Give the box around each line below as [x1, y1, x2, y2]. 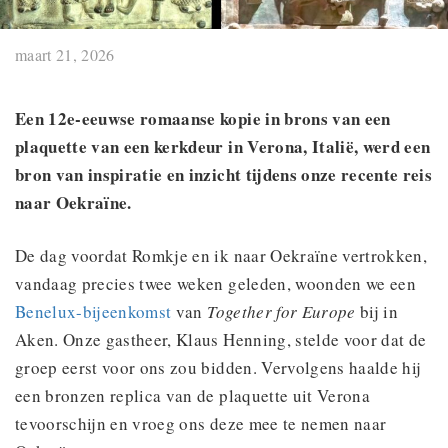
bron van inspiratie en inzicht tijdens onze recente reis [15, 161, 433, 187]
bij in [355, 299, 399, 323]
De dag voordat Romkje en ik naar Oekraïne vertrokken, [15, 243, 428, 267]
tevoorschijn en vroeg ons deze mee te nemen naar [15, 411, 387, 435]
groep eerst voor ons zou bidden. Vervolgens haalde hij [15, 355, 422, 379]
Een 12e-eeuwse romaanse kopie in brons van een [15, 105, 391, 131]
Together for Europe [207, 299, 356, 323]
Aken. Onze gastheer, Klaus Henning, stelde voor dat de [15, 327, 427, 351]
